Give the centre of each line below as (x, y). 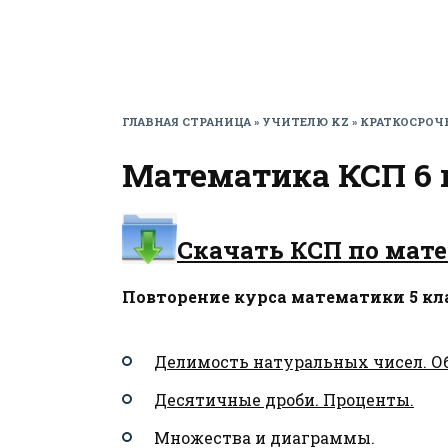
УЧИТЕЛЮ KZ (305, 121)
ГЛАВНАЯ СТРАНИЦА (186, 121)
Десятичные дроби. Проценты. (284, 400)
